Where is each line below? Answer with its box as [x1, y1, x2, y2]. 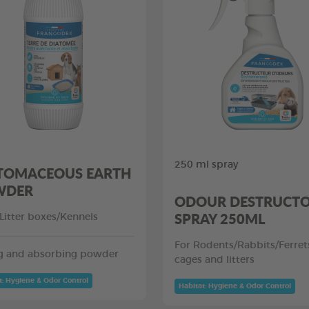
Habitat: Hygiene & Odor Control [179, 282, 291, 290]
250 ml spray [175, 159, 238, 170]
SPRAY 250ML [175, 208, 266, 228]
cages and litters [175, 255, 255, 265]
